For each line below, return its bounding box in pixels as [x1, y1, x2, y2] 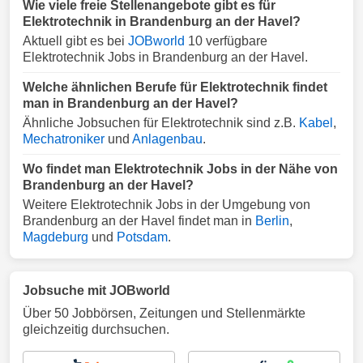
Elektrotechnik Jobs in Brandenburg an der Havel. [23, 50, 308, 64]
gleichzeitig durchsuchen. [23, 322, 169, 336]
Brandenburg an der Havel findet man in [23, 214, 255, 228]
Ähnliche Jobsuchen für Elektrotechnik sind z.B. [23, 116, 299, 130]
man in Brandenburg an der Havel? [23, 96, 238, 110]
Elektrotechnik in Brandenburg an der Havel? [23, 15, 301, 28]
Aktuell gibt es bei [23, 34, 128, 48]
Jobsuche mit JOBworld [23, 284, 170, 297]
